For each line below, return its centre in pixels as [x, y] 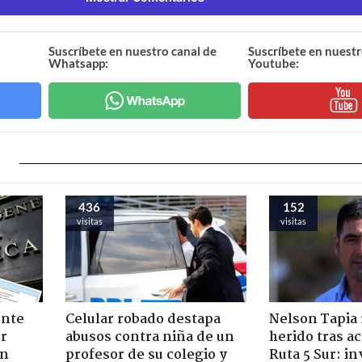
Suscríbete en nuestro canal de [133, 51]
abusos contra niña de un [149, 337]
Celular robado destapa [143, 319]
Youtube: [273, 63]
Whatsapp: [79, 63]
